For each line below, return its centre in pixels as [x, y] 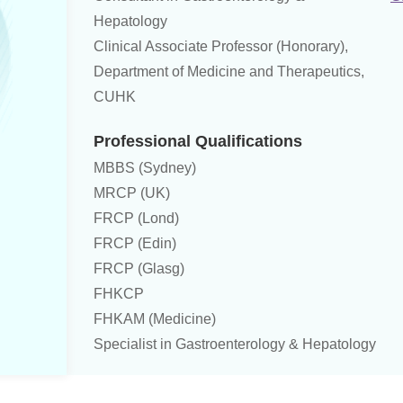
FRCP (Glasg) [139, 269]
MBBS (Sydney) [145, 168]
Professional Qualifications [198, 141]
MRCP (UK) [132, 193]
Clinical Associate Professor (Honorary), [221, 46]
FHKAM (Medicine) [155, 319]
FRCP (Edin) [135, 243]
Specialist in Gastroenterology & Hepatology [235, 344]
